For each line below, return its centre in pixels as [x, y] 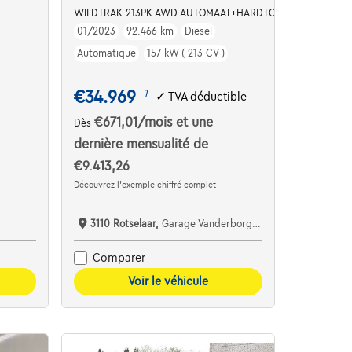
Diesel [199, 31]
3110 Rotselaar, [126, 224]
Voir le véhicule [168, 281]
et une [195, 122]
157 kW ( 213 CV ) [186, 53]
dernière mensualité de [141, 144]
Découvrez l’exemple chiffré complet [145, 184]
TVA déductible [208, 97]
